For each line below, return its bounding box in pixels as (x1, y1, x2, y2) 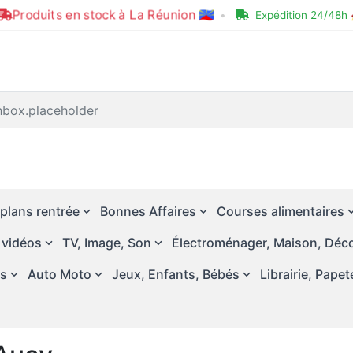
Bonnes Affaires (100, 203, 196, 219)
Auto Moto (28, 266, 91, 282)
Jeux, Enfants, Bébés (112, 266, 240, 282)
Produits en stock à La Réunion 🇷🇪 (14, 6, 211, 23)
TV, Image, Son (62, 235, 151, 251)
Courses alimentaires (217, 203, 344, 219)
